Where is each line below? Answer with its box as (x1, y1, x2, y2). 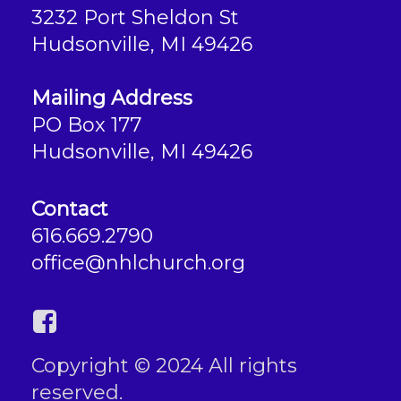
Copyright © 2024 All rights (31, 353, 297, 378)
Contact (31, 196, 108, 221)
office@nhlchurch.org (31, 250, 245, 275)
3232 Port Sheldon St (31, 4, 239, 30)
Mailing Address (31, 85, 192, 110)
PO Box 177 (31, 112, 141, 137)
